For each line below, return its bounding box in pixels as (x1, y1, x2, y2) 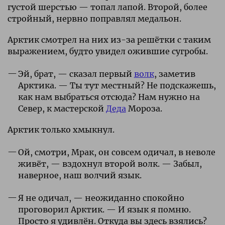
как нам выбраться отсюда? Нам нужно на (18, 91, 200, 102)
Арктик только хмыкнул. (8, 124, 115, 135)
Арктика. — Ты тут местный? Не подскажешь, (18, 80, 216, 90)
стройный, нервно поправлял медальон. (8, 13, 181, 24)
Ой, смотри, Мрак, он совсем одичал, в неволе (18, 147, 215, 157)
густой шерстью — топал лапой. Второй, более (8, 2, 207, 12)
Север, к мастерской (18, 103, 106, 114)
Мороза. (126, 103, 162, 114)
